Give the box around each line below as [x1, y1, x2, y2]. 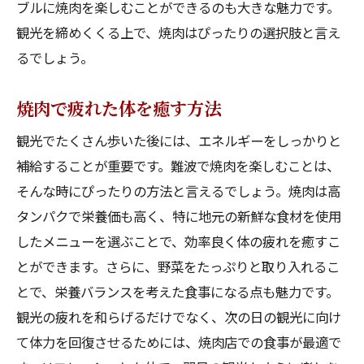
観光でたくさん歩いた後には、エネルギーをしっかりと [16, 131, 341, 150]
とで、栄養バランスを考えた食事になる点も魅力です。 [16, 282, 339, 301]
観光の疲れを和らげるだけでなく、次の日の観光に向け [16, 307, 341, 327]
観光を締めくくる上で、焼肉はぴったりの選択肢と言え [16, 23, 340, 42]
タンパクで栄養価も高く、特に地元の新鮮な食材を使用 [16, 206, 341, 226]
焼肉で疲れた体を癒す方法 [16, 95, 221, 120]
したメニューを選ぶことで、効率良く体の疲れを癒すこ [16, 232, 340, 251]
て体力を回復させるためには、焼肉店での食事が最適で [16, 332, 341, 352]
